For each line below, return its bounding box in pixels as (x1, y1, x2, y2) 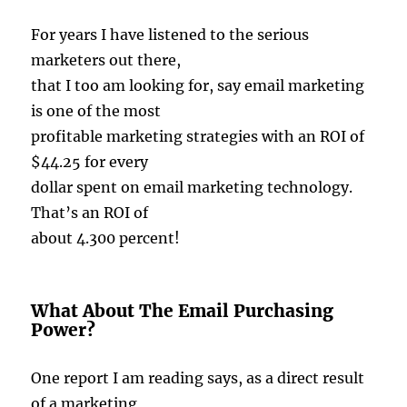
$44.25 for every (31, 153, 149, 172)
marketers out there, (31, 51, 182, 70)
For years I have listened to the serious (31, 25, 310, 45)
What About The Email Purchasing (31, 300, 334, 323)
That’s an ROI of (31, 203, 149, 223)
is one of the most (31, 102, 162, 121)
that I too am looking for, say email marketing (31, 76, 365, 95)
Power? (31, 319, 96, 342)
